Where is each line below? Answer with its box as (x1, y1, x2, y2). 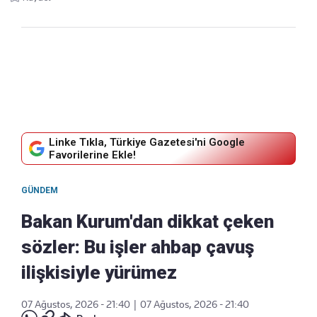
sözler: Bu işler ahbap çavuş (21, 236, 254, 258)
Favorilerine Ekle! (49, 149, 136, 162)
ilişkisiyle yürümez (21, 262, 177, 284)
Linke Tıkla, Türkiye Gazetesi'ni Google (49, 136, 245, 149)
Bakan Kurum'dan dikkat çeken (21, 211, 274, 233)
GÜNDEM (21, 185, 58, 196)
